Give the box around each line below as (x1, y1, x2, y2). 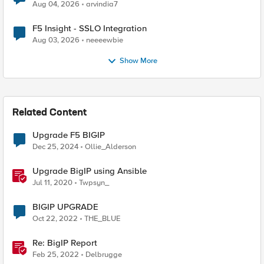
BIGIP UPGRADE (32, 202, 98, 212)
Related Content (12, 108, 87, 118)
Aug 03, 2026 (32, 35, 80, 45)
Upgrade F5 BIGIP (32, 130, 105, 140)
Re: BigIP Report (32, 237, 97, 248)
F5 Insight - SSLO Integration (32, 23, 147, 34)
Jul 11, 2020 (32, 178, 72, 187)
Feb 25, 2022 (32, 250, 79, 259)
